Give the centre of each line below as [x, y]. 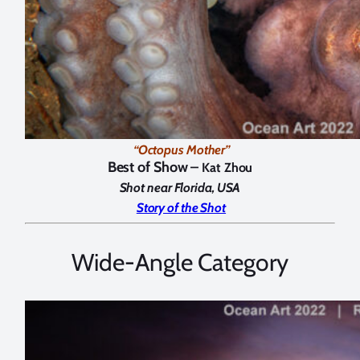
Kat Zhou [227, 167]
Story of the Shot [181, 207]
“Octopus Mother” [182, 149]
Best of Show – [155, 167]
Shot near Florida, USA [180, 187]
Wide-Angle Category [180, 262]
